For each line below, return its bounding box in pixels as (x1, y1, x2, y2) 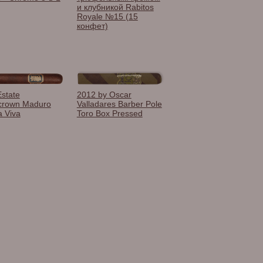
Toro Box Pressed (76, 108, 143, 118)
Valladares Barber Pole (76, 99, 162, 109)
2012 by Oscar (76, 89, 131, 99)
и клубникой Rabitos (76, 2, 154, 12)
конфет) (76, 21, 108, 31)
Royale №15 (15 (76, 12, 138, 21)
